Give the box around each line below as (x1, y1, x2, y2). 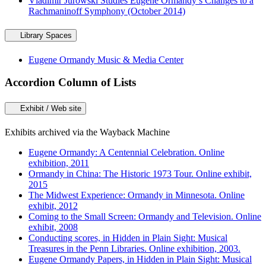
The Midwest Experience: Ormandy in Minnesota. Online (28, 189, 245, 200)
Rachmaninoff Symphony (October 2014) (28, 6, 185, 17)
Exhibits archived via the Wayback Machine (5, 126, 170, 137)
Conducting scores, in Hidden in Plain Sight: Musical (28, 232, 227, 243)
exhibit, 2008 (28, 221, 78, 232)
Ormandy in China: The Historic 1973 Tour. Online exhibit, (28, 168, 252, 179)
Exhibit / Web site (20, 103, 81, 113)
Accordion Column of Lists (5, 76, 136, 89)
